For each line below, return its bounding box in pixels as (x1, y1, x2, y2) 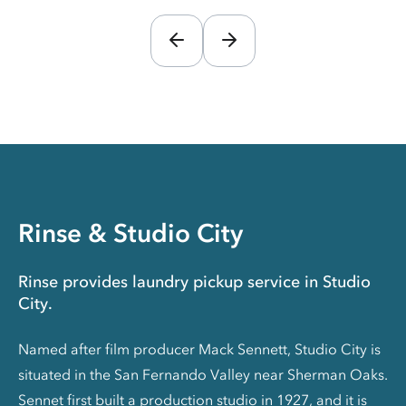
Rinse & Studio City (18, 217, 243, 248)
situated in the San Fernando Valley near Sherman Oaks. (18, 364, 388, 383)
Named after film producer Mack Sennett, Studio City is (18, 339, 381, 358)
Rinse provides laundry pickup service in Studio (18, 271, 371, 292)
